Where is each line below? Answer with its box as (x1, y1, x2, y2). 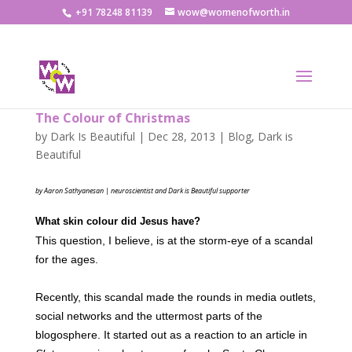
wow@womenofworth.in (177, 5, 290, 19)
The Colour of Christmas (35, 109, 190, 126)
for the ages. (35, 253, 98, 266)
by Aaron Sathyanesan (35, 185, 104, 196)
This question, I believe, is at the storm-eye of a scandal (35, 234, 313, 247)
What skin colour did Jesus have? (35, 215, 200, 227)
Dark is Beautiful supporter (167, 185, 250, 196)
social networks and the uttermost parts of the (35, 310, 262, 322)
